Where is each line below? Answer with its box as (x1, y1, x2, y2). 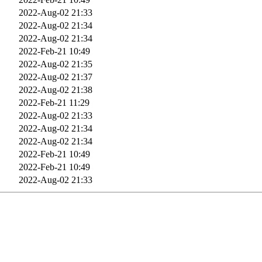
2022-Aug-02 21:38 (19, 84, 92, 95)
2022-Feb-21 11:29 (19, 97, 89, 108)
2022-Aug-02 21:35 (19, 58, 92, 69)
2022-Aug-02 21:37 (19, 71, 92, 82)
